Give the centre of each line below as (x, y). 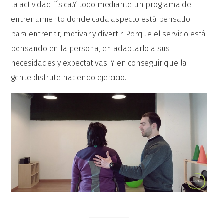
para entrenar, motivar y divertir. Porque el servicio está (109, 34)
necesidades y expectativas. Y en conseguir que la (99, 63)
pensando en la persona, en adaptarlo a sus (91, 48)
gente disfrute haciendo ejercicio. (69, 78)
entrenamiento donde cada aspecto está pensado (101, 19)
